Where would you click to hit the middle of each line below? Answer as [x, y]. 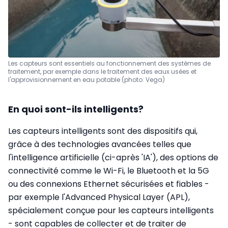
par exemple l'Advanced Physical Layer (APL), [99, 197]
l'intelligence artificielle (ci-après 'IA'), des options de [113, 158]
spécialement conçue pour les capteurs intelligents [111, 211]
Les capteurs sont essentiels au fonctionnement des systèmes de [109, 64]
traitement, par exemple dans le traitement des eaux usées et [102, 72]
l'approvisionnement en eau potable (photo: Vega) [87, 80]
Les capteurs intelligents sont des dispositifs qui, [103, 131]
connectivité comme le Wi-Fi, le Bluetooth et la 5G [109, 171]
